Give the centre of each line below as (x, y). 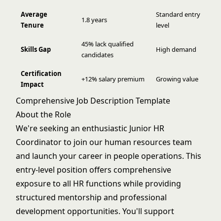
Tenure (32, 25)
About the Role (43, 114)
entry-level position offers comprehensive (93, 170)
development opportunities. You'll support (95, 211)
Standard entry (178, 14)
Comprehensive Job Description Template (93, 101)
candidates (97, 55)
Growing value (177, 79)
